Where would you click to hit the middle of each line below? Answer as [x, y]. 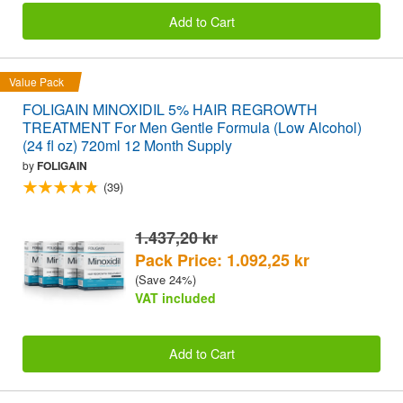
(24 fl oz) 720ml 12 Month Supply [127, 145]
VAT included [175, 297]
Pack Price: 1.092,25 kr [222, 260]
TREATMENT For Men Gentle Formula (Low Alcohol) [192, 127]
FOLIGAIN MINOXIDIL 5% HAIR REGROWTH [170, 109]
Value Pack [36, 81]
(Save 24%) [166, 279]
